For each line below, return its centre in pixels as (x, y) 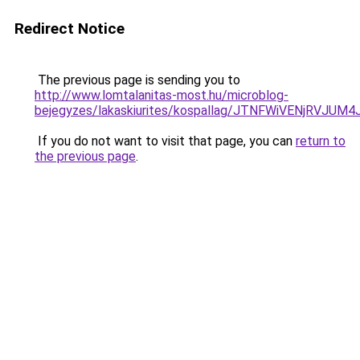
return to (321, 141)
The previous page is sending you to (137, 80)
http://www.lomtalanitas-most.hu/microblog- (162, 95)
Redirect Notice (70, 29)
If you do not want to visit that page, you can (165, 141)
